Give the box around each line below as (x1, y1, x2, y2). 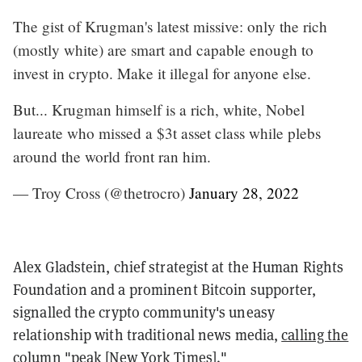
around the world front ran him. (13, 145, 211, 166)
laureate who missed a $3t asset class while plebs (13, 122, 321, 143)
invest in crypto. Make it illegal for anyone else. (13, 62, 311, 83)
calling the (281, 325, 349, 344)
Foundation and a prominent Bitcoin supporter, (13, 280, 317, 299)
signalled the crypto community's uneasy (13, 302, 275, 322)
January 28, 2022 (189, 182, 299, 203)
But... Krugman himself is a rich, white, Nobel (13, 99, 305, 120)
